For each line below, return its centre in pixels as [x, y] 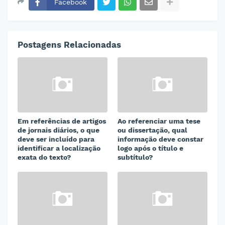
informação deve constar [160, 139]
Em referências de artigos [62, 121]
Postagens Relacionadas [69, 45]
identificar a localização [59, 148]
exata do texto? [44, 157]
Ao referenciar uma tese [159, 121]
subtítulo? [135, 157]
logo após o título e [150, 148]
